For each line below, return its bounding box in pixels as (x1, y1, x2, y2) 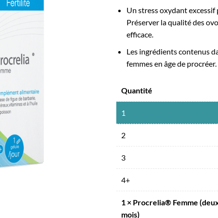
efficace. (126, 29, 153, 39)
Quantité (121, 86, 152, 95)
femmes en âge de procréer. (126, 58, 217, 68)
